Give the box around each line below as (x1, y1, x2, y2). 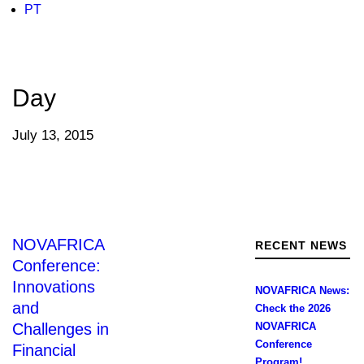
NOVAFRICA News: (254, 284, 349, 297)
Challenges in (12, 320, 109, 338)
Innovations (12, 278, 95, 296)
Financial (12, 341, 76, 359)
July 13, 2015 (12, 128, 93, 143)
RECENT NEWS (254, 239, 347, 252)
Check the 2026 (254, 302, 331, 314)
